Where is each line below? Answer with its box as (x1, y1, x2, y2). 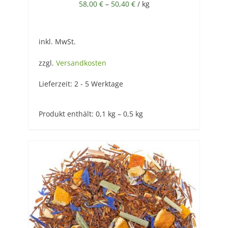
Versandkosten (56, 58, 106, 68)
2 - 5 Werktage (74, 78, 123, 89)
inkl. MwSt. (39, 37, 76, 47)
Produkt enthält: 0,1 (39, 108, 108, 119)
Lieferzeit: (39, 78, 74, 89)
